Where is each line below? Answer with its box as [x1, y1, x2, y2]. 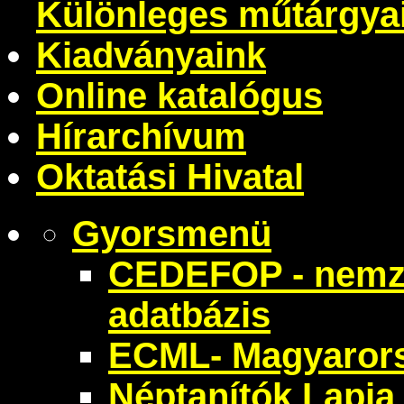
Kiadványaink [36, 34, 266, 75]
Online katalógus [36, 75, 323, 115]
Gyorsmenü [72, 213, 271, 253]
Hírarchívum [36, 115, 246, 156]
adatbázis [108, 294, 271, 335]
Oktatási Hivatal [36, 156, 304, 197]
